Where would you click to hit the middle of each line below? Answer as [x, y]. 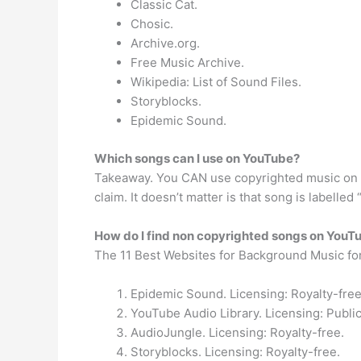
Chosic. [152, 24]
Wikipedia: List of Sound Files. [216, 82]
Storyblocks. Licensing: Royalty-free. [235, 351]
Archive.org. [165, 43]
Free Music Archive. [187, 62]
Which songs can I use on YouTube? [197, 158]
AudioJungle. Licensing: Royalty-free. [237, 332]
